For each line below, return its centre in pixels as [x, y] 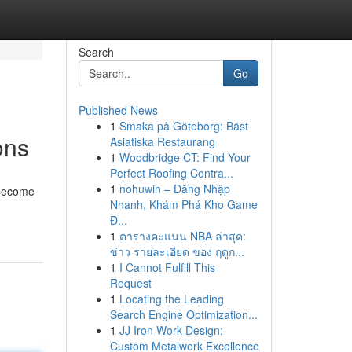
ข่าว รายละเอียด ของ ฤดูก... [177, 251]
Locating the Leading [171, 299]
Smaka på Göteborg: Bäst [183, 126]
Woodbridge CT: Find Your [185, 157]
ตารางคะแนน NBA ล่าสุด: [182, 236]
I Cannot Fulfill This [167, 267]
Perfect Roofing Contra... [171, 173]
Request [130, 283]
